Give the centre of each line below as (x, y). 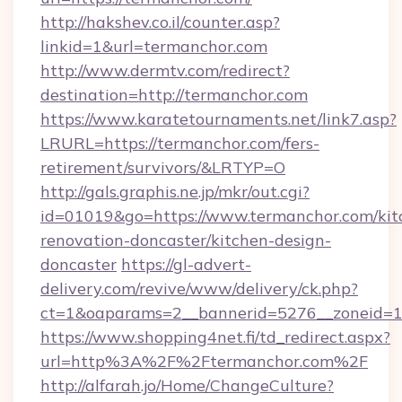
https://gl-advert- (186, 264)
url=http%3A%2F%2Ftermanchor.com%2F (204, 361)
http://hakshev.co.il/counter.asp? (160, 22)
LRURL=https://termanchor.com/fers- (180, 143)
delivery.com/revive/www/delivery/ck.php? (199, 288)
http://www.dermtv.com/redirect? (165, 70)
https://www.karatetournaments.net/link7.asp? (218, 119)
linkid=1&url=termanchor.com (154, 46)
